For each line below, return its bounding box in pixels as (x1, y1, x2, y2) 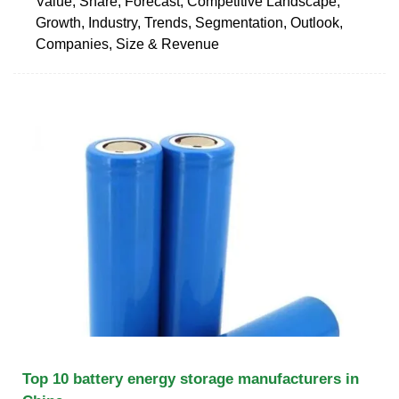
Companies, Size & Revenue (36, 36, 219, 52)
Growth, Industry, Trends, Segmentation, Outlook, (36, 14, 343, 30)
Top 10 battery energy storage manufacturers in (22, 370, 359, 387)
